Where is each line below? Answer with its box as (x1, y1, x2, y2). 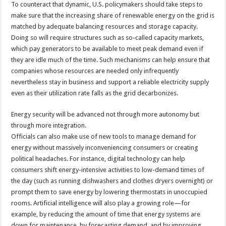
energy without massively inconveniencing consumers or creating (11, 143, 199, 151)
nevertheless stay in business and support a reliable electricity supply (11, 78, 209, 86)
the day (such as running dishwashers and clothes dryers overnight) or (11, 177, 213, 185)
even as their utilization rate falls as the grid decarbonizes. (11, 89, 179, 97)
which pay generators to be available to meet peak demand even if (11, 44, 204, 52)
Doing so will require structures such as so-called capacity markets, (11, 33, 204, 41)
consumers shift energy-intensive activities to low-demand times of (11, 165, 205, 174)
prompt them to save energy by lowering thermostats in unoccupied (11, 188, 208, 196)
